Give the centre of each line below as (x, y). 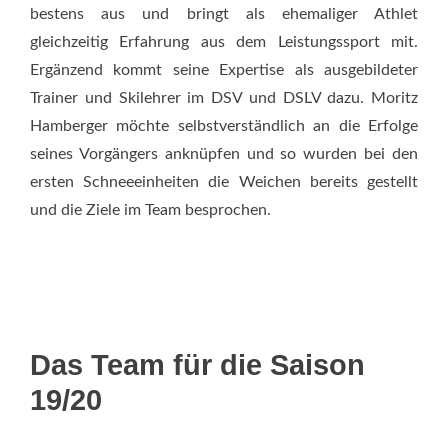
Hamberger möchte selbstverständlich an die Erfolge (224, 126)
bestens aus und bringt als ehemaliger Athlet (224, 14)
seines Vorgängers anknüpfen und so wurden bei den (224, 154)
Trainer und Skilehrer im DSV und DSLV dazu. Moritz (224, 98)
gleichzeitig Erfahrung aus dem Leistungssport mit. (224, 42)
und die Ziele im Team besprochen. (150, 210)
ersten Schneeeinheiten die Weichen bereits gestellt (224, 182)
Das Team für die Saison (197, 365)
